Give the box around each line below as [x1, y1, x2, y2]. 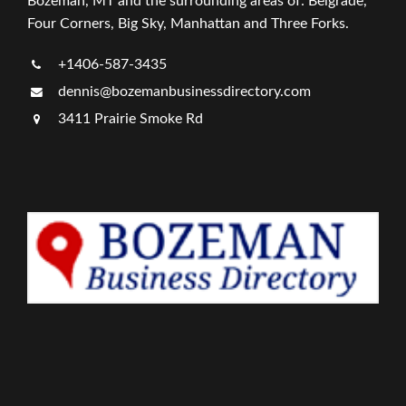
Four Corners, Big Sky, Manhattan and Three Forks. [27, 16, 349, 32]
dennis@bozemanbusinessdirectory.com [54, 84, 311, 100]
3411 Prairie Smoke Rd [54, 111, 203, 127]
